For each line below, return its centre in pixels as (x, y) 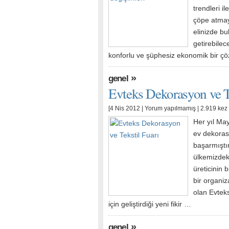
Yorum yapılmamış (170, 108)
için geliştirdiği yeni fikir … (150, 204)
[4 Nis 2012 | (127, 108)
